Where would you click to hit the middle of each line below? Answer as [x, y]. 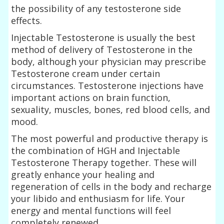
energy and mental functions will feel [91, 210]
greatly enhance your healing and [83, 174]
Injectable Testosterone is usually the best [103, 37]
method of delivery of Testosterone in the [102, 49]
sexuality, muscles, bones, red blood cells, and [111, 109]
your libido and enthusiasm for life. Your [98, 198]
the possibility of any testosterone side [96, 8]
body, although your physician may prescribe [109, 61]
